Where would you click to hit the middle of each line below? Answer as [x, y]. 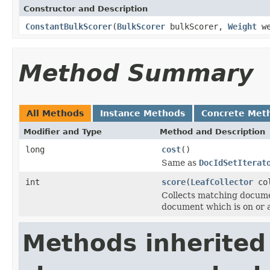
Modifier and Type [63, 131]
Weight [242, 26]
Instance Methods [143, 113]
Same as [180, 162]
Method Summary [136, 73]
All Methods [55, 113]
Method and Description [212, 131]
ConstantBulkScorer [69, 26]
